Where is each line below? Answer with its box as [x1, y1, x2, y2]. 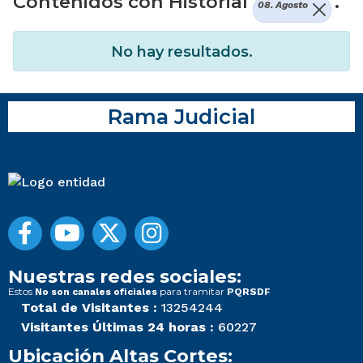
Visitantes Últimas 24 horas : [21, 319, 214, 335]
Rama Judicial [108, 104, 255, 130]
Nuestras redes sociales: [8, 265, 241, 288]
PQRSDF [227, 286, 271, 298]
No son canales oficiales [35, 286, 157, 298]
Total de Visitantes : [21, 300, 157, 316]
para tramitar [157, 285, 227, 298]
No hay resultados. [110, 43, 253, 62]
